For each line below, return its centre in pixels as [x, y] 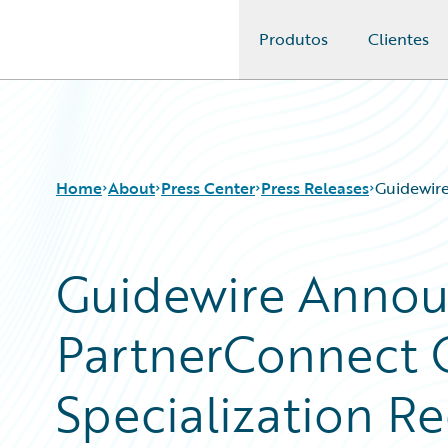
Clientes [398, 39]
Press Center [208, 188]
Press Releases [315, 188]
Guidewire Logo [97, 51]
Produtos [293, 39]
